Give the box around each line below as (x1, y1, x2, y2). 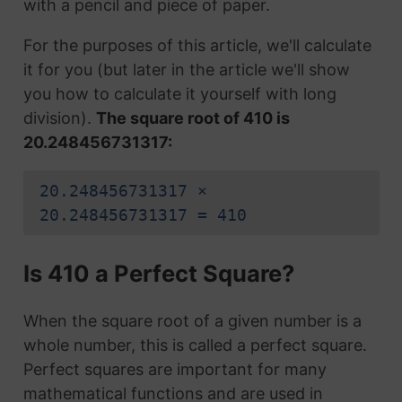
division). (22, 108, 96, 127)
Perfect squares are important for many (22, 360, 327, 380)
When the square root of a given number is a (22, 311, 362, 331)
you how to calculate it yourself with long (22, 83, 336, 103)
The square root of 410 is (95, 108, 290, 127)
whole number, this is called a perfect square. (22, 336, 367, 355)
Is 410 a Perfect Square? (22, 258, 294, 287)
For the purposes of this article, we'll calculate (22, 35, 371, 55)
